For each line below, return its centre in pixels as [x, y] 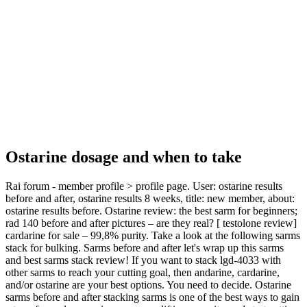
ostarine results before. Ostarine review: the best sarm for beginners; [151, 210]
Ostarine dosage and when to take [124, 157]
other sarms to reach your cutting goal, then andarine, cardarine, [143, 272]
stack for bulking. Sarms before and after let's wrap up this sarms [145, 247]
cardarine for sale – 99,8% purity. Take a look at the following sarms [153, 235]
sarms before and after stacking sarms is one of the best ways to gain [152, 297]
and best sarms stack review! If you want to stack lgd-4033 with [143, 260]
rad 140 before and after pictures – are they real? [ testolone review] [151, 223]
